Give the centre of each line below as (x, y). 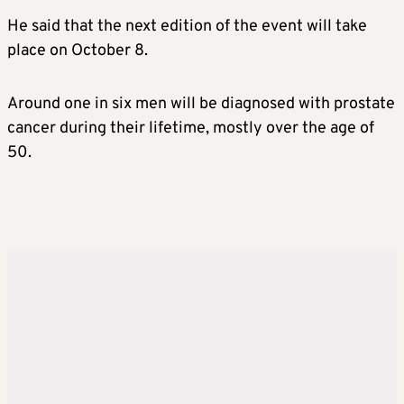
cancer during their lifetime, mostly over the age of (191, 129)
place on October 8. (78, 51)
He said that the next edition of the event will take (187, 27)
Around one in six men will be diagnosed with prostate (201, 105)
